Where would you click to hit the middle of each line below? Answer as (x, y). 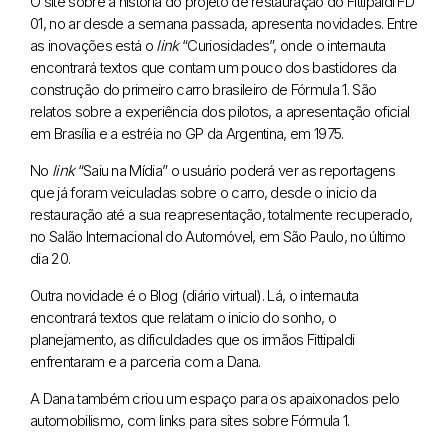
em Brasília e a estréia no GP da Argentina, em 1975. (187, 133)
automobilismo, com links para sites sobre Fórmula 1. (190, 420)
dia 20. (50, 258)
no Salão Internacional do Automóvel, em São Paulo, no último (218, 236)
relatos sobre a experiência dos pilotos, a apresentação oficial (220, 111)
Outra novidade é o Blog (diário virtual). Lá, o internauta (194, 295)
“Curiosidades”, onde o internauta (282, 45)
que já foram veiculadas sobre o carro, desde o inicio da (203, 192)
